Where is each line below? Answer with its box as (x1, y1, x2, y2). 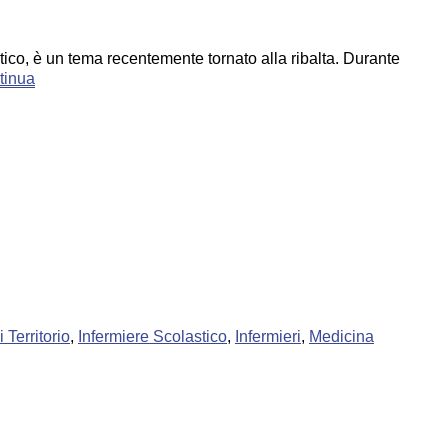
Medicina (309, 328, 374, 345)
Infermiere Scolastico (78, 328, 227, 345)
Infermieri (235, 328, 301, 345)
